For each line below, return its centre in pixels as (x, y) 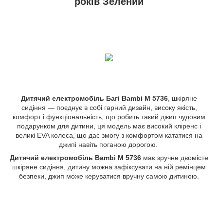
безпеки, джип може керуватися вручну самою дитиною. (109, 176)
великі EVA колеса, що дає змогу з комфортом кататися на (109, 136)
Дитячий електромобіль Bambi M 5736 (76, 158)
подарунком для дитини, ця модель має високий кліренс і (109, 126)
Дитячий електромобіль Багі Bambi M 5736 (94, 99)
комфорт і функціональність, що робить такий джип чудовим (109, 117)
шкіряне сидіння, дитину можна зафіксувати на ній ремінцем (109, 167)
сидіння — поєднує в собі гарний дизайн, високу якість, (109, 108)
